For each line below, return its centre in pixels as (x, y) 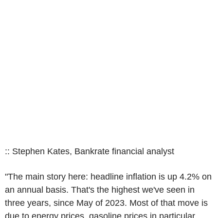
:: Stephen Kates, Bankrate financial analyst (90, 151)
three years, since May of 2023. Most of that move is (106, 203)
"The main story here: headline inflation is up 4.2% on (108, 177)
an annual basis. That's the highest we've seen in (100, 190)
